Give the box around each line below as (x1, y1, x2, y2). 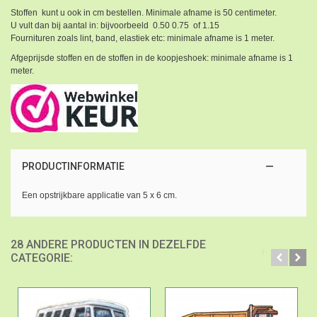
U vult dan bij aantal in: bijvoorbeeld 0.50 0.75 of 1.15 (11, 20, 219, 30)
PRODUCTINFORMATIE (21, 160, 125, 172)
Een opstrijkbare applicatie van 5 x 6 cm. (21, 190, 177, 200)
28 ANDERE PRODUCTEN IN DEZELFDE (11, 237, 206, 251)
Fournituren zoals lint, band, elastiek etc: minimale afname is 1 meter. (11, 33, 275, 43)
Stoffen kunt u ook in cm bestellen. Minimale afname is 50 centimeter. (11, 7, 277, 18)
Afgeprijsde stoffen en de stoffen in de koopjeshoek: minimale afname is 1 (11, 52, 293, 63)
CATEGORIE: (11, 250, 73, 265)
